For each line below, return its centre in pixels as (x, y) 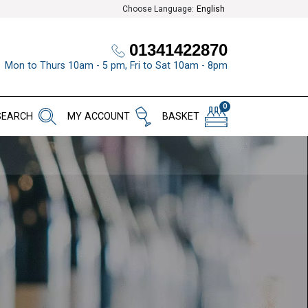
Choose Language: (158, 9)
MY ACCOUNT (99, 117)
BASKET (181, 117)
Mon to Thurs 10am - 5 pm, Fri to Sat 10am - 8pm (116, 65)
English (211, 9)
